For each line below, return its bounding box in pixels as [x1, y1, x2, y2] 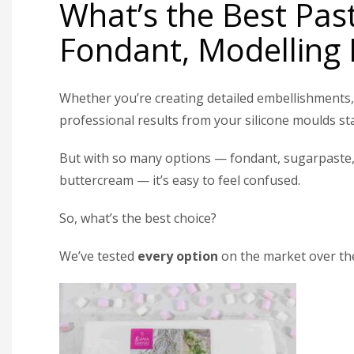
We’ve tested [59, 247, 137, 265]
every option [137, 247, 218, 265]
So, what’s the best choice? [59, 209, 217, 227]
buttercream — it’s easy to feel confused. [59, 171, 300, 189]
